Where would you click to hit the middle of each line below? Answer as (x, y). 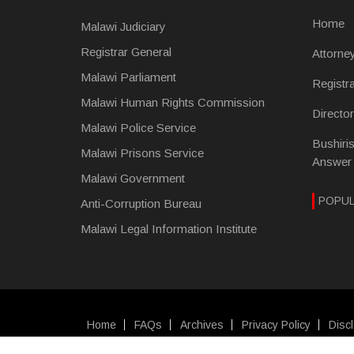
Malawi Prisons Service (142, 153)
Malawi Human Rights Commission (173, 102)
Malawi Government (133, 178)
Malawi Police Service (138, 128)
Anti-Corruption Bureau (141, 203)
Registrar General (126, 52)
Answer (331, 162)
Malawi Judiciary (123, 26)
